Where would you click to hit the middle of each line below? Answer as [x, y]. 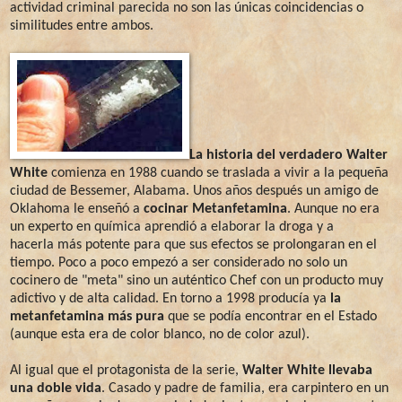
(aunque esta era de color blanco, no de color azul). [160, 334]
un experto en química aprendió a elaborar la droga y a [172, 227]
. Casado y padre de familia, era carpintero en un [245, 388]
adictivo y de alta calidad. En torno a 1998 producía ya [170, 298]
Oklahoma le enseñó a [77, 209]
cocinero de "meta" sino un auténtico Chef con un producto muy [197, 280]
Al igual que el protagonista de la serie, [126, 370]
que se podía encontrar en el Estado [271, 316]
